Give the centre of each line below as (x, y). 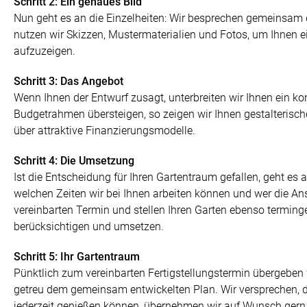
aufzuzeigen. (45, 51)
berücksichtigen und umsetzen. (89, 227)
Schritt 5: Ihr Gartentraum (77, 257)
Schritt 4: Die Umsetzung (74, 161)
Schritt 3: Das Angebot (69, 82)
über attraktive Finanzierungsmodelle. (105, 131)
